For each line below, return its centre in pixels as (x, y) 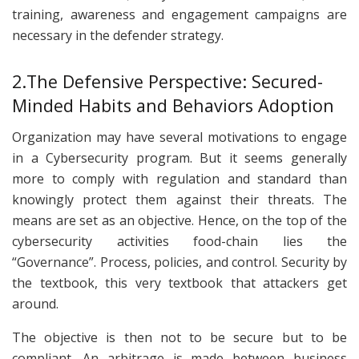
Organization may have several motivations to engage (179, 137)
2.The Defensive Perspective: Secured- (167, 82)
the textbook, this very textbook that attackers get (179, 283)
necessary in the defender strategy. (118, 36)
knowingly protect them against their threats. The (179, 200)
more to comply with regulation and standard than (179, 179)
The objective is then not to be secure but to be (179, 338)
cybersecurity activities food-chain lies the (179, 242)
